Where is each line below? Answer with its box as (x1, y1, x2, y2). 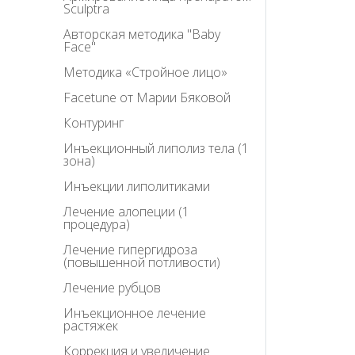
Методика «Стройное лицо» (63, 63, 227, 82)
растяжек (63, 317, 118, 335)
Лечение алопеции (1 (63, 203, 189, 221)
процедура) (63, 216, 130, 234)
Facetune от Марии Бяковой (63, 89, 231, 107)
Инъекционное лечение (63, 304, 206, 323)
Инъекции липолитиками (63, 177, 210, 196)
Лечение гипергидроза (63, 241, 197, 259)
